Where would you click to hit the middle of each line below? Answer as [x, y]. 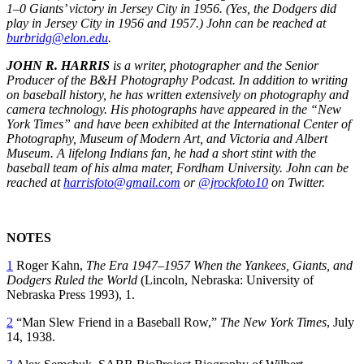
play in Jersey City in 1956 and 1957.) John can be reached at [166, 23]
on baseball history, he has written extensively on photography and [178, 94]
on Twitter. [297, 182]
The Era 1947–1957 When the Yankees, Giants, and [219, 265]
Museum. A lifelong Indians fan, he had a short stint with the [161, 153]
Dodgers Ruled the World [72, 279]
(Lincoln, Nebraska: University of [225, 279]
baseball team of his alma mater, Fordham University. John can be [178, 167]
